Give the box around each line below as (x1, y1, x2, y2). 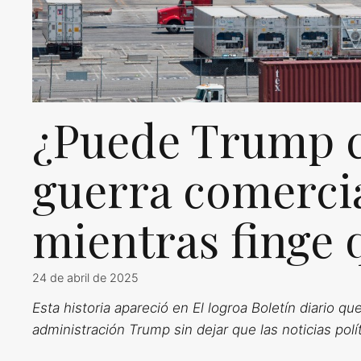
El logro (193, 299, 240, 316)
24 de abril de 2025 (32, 270, 139, 284)
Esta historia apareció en (32, 299, 193, 316)
